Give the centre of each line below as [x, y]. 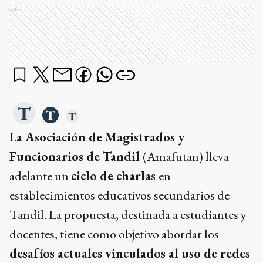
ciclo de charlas [115, 176]
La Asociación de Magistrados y [97, 137]
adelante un [40, 176]
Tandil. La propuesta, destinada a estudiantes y [128, 215]
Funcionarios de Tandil [76, 156]
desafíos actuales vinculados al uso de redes [130, 253]
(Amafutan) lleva [186, 156]
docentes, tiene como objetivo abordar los [114, 234]
